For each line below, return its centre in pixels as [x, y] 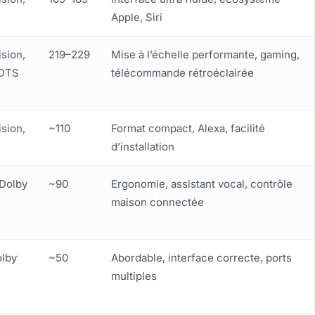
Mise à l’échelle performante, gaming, [205, 55]
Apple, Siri [137, 18]
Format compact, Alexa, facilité [188, 129]
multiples [134, 276]
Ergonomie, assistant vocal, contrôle [202, 184]
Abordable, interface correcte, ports [201, 258]
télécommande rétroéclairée [182, 73]
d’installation [143, 147]
